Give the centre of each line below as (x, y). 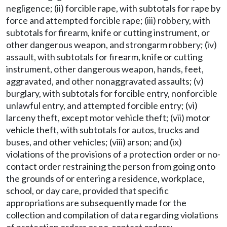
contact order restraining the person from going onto (111, 166)
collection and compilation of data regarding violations (112, 215)
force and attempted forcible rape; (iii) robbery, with (108, 20)
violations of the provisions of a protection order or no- (113, 154)
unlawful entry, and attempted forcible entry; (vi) (102, 105)
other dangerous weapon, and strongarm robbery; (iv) (111, 45)
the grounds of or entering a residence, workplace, (105, 178)
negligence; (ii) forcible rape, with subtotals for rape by (113, 8)
